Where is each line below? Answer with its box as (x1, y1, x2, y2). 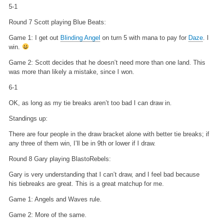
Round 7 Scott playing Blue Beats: (8, 18, 106, 26)
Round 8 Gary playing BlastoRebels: (8, 155, 111, 163)
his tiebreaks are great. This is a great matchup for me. (8, 180, 164, 187)
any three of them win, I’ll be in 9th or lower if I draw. (8, 139, 156, 147)
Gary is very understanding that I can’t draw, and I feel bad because (8, 170, 200, 178)
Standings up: (8, 114, 48, 122)
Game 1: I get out (8, 34, 60, 41)
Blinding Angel (60, 34, 100, 41)
